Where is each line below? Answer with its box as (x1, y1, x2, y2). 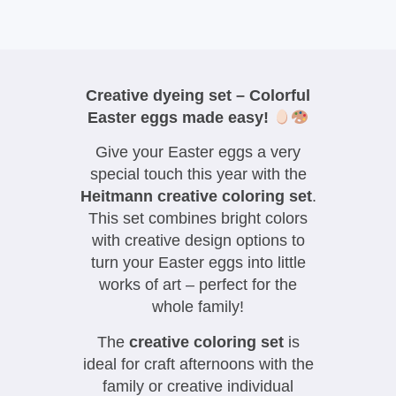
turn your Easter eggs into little (90, 254, 306, 272)
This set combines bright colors (88, 209, 308, 228)
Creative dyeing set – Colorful (86, 87, 310, 104)
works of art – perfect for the (99, 276, 297, 294)
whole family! (152, 298, 244, 316)
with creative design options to (91, 232, 305, 250)
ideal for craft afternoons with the (82, 354, 314, 373)
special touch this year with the (89, 165, 307, 184)
